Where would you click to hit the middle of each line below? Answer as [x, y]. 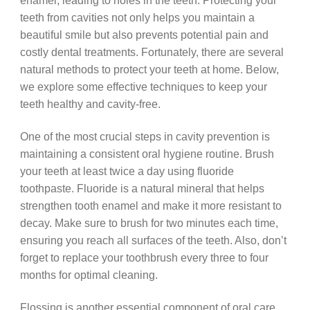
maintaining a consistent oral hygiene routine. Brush [147, 153]
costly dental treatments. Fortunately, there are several [152, 52]
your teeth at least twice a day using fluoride [127, 171]
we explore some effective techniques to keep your [143, 87]
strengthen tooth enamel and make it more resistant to [151, 205]
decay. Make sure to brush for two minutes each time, [149, 222]
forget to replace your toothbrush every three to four [144, 257]
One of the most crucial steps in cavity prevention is [145, 136]
